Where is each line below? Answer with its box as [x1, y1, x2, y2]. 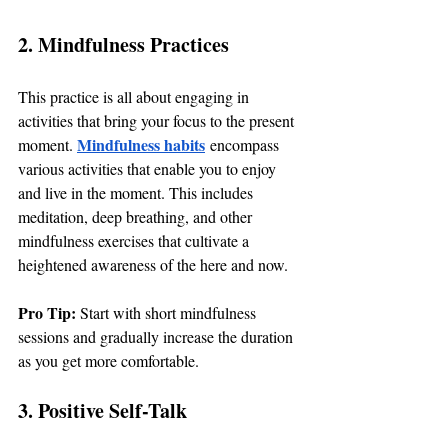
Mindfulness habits [77, 132, 205, 156]
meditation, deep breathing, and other [18, 205, 256, 227]
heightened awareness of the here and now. [18, 253, 288, 275]
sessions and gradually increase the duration [18, 325, 297, 347]
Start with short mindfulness [80, 301, 260, 323]
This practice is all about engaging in [18, 85, 253, 107]
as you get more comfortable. [18, 349, 199, 371]
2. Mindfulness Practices [18, 29, 229, 59]
